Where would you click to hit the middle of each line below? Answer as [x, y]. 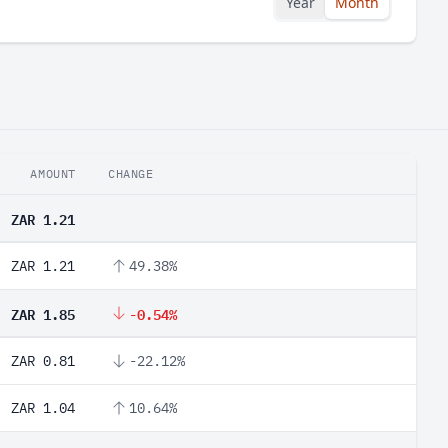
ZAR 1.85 [43, 313]
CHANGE [131, 173]
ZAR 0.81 [43, 361]
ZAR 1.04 [43, 408]
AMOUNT [53, 173]
